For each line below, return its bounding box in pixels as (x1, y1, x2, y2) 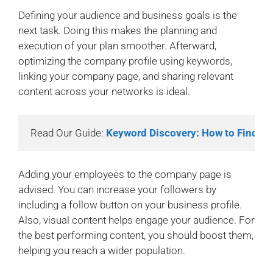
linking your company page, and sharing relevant (18, 69, 233, 82)
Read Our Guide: (30, 127, 106, 140)
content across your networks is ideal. (18, 85, 190, 97)
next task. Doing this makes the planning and (18, 24, 217, 37)
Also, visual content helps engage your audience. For (18, 213, 255, 226)
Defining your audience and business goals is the (18, 9, 237, 21)
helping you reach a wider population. (18, 244, 185, 257)
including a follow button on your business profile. (18, 198, 242, 211)
